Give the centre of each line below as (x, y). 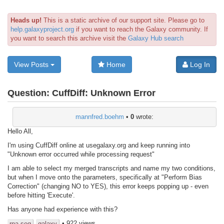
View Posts (32, 64)
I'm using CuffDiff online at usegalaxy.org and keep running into (100, 145)
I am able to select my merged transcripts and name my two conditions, (111, 168)
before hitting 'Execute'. (41, 195)
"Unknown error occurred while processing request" (81, 154)
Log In (199, 64)
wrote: (144, 116)
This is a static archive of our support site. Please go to (123, 20)
